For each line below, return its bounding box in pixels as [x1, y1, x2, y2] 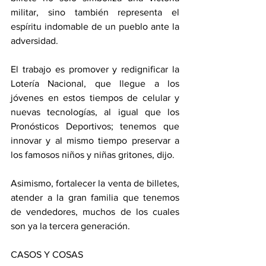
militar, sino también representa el [11, 7, 179, 18]
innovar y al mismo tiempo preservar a [11, 135, 179, 146]
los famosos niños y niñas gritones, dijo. [11, 150, 175, 160]
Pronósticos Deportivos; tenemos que [11, 121, 179, 132]
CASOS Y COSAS [11, 249, 83, 260]
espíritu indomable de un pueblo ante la [11, 21, 179, 32]
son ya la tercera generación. [11, 221, 130, 232]
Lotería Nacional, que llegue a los [11, 78, 179, 89]
